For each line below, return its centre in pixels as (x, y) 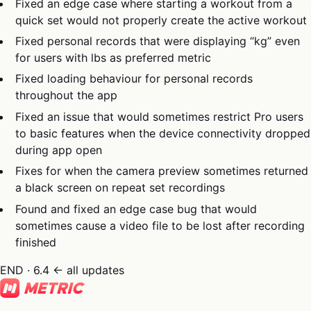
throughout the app (67, 95)
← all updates (89, 270)
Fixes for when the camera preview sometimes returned (162, 171)
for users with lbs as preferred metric (114, 57)
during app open (59, 150)
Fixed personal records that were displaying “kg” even (158, 41)
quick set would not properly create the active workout (161, 20)
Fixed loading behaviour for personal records (134, 79)
